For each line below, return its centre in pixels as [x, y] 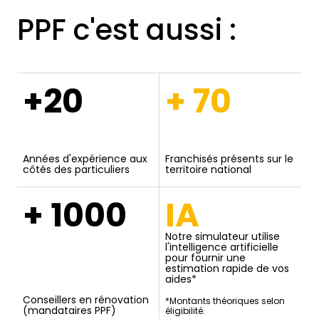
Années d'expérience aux [85, 158]
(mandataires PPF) [70, 310]
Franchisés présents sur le [229, 158]
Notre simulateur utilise [223, 236]
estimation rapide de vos [227, 268]
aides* [181, 279]
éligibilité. [185, 310]
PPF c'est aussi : [127, 30]
